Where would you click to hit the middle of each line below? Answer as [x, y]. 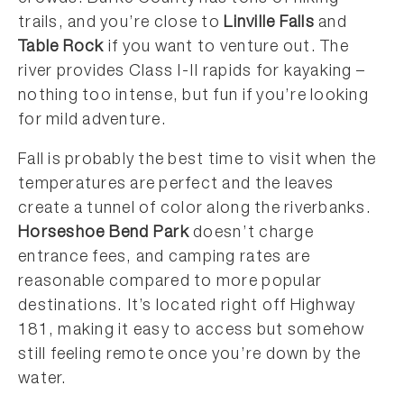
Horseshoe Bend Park [104, 234]
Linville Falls [269, 23]
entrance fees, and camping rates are [165, 258]
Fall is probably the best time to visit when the [197, 161]
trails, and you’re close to [121, 23]
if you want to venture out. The [226, 48]
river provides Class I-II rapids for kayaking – [192, 72]
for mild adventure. [92, 121]
